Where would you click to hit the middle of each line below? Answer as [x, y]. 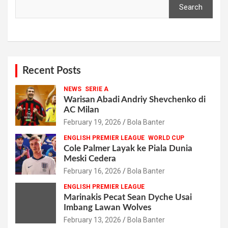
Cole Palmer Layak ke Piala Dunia [128, 148]
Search [191, 7]
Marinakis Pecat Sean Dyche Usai [128, 197]
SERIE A [97, 89]
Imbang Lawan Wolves [107, 207]
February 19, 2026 [92, 122]
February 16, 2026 [92, 171]
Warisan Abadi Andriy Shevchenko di [135, 99]
